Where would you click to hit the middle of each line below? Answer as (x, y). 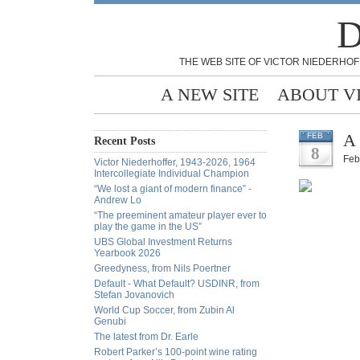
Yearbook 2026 (127, 253)
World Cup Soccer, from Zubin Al (164, 310)
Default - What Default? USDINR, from (177, 284)
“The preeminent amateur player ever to (180, 215)
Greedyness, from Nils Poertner (162, 268)
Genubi (110, 321)
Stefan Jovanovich (134, 295)
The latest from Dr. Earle (146, 337)
